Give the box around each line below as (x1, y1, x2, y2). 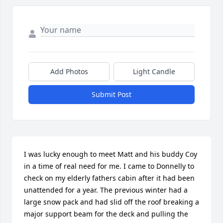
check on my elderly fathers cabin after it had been (24, 173, 195, 183)
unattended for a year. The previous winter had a (24, 185, 188, 195)
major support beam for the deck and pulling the (24, 209, 188, 219)
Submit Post (92, 89, 131, 99)
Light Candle (133, 66, 175, 76)
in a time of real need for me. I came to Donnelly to (24, 161, 194, 171)
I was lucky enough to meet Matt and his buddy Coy (24, 149, 197, 159)
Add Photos (50, 66, 88, 76)
